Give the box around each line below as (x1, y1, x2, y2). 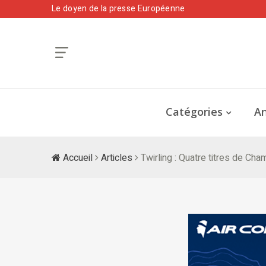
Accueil (61, 150, 93, 165)
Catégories (166, 104, 223, 119)
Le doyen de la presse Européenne (52, 2, 185, 15)
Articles (101, 150, 132, 165)
